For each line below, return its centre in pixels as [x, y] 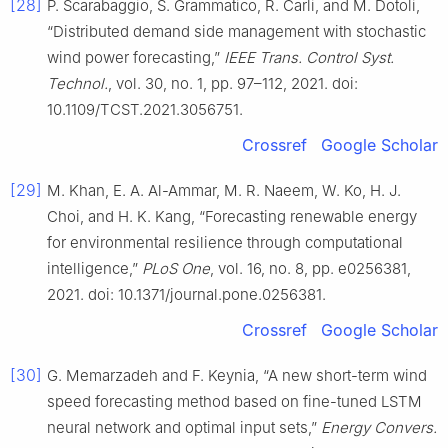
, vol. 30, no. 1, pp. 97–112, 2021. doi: [233, 83]
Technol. [77, 83]
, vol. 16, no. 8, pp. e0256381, [310, 268]
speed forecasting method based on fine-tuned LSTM [234, 401]
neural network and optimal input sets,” [184, 427]
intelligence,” [94, 268]
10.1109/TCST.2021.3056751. [145, 109]
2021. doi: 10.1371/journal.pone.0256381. [186, 294]
